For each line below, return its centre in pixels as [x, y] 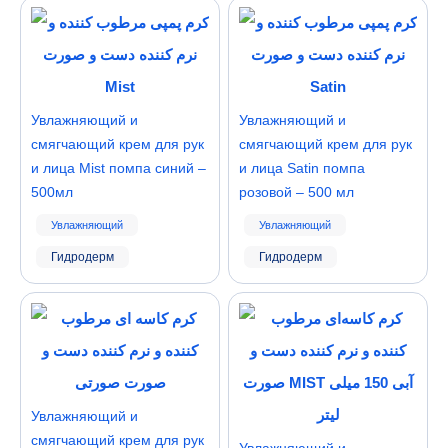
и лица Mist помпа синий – [118, 168]
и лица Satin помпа [302, 168]
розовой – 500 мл [296, 192]
